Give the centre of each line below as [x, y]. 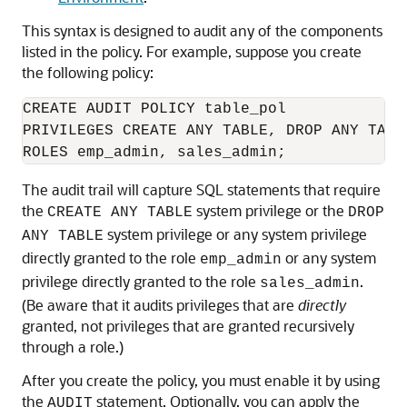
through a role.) [73, 347]
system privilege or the [270, 210]
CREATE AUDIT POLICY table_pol [154, 109]
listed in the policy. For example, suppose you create [192, 51]
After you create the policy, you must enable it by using [201, 380]
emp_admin [241, 260]
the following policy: [88, 72]
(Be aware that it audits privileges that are [160, 305]
